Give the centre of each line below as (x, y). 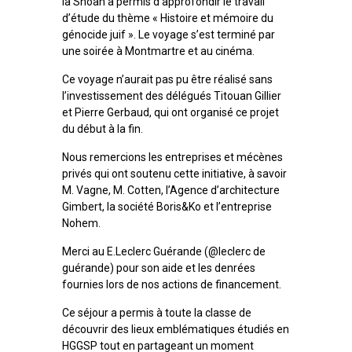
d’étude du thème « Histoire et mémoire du (168, 18)
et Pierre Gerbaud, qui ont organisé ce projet (170, 112)
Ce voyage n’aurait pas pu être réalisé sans (167, 79)
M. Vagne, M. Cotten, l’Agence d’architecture (171, 190)
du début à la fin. (103, 128)
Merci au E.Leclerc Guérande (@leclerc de (164, 251)
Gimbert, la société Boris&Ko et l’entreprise (167, 206)
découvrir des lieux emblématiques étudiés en (176, 329)
